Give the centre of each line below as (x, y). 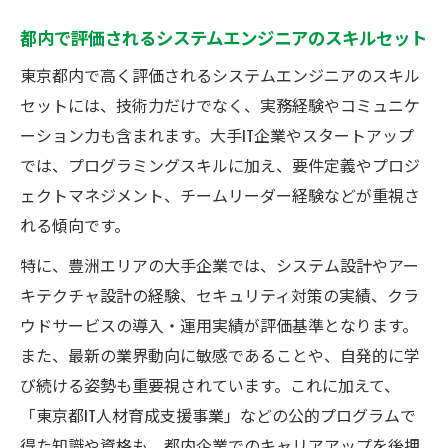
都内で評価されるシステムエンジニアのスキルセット (223, 36)
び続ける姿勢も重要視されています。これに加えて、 (210, 384)
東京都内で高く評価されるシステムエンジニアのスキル (220, 74)
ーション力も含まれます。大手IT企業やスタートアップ (217, 134)
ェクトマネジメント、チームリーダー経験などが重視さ (220, 194)
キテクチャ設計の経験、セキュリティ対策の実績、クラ (219, 294)
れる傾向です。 (75, 224)
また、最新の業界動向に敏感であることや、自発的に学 (220, 354)
